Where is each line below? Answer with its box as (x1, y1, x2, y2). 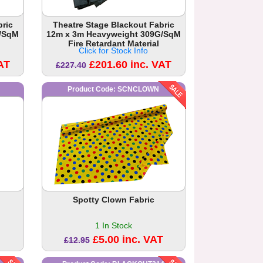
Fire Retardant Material (68, 39, 159, 49)
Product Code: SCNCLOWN (68, 85, 160, 94)
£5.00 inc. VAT (92, 234, 163, 246)
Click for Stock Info (79, 46, 149, 56)
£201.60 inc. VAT (89, 59, 171, 71)
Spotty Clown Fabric (72, 195, 154, 205)
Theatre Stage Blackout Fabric (52, 20, 174, 30)
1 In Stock (95, 221, 132, 231)
